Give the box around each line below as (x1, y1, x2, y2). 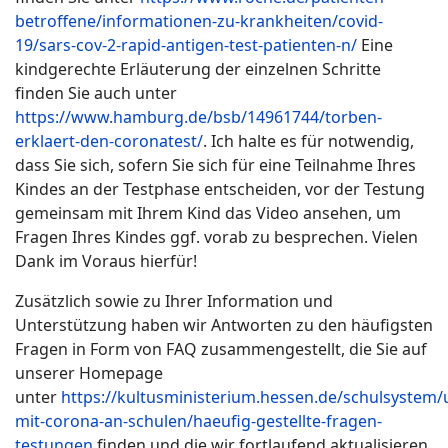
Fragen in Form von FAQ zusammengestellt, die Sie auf (15, 337, 427, 360)
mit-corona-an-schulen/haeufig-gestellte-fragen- (15, 409, 382, 432)
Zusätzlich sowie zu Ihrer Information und (15, 289, 333, 312)
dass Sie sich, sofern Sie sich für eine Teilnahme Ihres (15, 153, 416, 176)
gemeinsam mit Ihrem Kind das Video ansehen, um (15, 201, 401, 224)
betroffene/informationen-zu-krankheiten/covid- (15, 9, 383, 32)
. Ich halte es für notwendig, (203, 129, 414, 152)
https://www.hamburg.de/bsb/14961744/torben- (15, 105, 382, 128)
